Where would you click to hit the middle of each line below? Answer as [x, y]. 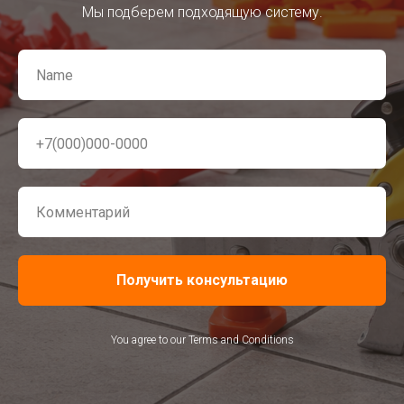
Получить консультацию [202, 280]
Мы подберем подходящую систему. [202, 12]
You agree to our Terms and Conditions [202, 340]
